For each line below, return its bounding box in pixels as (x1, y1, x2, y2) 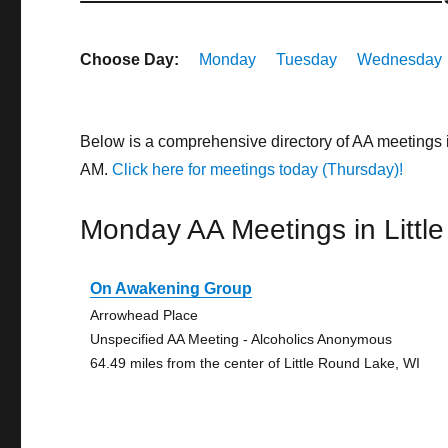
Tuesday (276, 51, 338, 68)
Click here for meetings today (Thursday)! (112, 161, 404, 178)
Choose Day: (80, 51, 180, 68)
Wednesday (357, 51, 443, 68)
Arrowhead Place (90, 307, 199, 323)
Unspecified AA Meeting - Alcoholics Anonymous (90, 331, 393, 347)
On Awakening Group (90, 280, 253, 297)
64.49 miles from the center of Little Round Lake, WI (90, 355, 421, 371)
